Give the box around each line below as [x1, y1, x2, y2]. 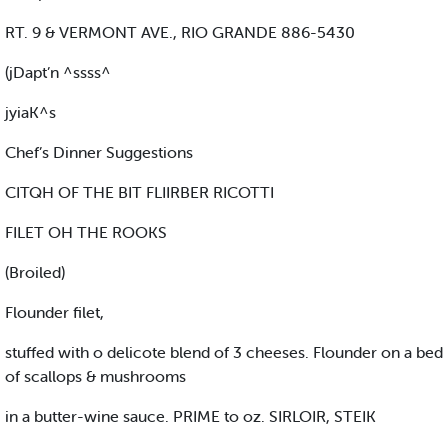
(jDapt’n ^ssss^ [5, 62, 111, 83]
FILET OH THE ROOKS [5, 222, 167, 243]
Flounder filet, [5, 302, 104, 323]
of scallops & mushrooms [5, 366, 186, 387]
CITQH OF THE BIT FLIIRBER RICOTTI [5, 182, 274, 203]
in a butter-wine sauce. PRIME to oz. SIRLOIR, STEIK [5, 406, 376, 427]
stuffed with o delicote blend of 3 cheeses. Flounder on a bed [5, 342, 443, 363]
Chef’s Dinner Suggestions [5, 142, 193, 163]
